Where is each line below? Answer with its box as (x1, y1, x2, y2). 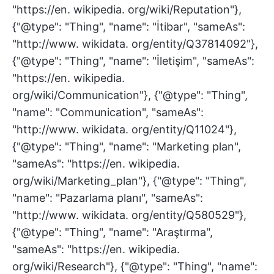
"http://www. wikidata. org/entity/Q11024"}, (12, 123, 237, 136)
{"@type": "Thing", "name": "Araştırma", (12, 226, 213, 239)
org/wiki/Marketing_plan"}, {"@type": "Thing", (12, 174, 246, 187)
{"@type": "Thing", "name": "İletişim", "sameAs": (12, 54, 254, 67)
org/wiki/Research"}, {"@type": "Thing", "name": (12, 260, 257, 273)
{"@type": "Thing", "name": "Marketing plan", (12, 140, 241, 153)
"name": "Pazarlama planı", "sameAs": (12, 191, 203, 204)
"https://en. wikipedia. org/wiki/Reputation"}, (12, 3, 242, 16)
